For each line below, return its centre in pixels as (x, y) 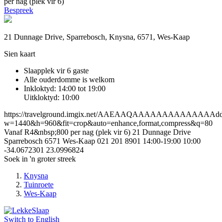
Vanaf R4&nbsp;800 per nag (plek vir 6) (68, 132)
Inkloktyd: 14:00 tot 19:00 (65, 88)
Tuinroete (39, 184)
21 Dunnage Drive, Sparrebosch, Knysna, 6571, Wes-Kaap (97, 37)
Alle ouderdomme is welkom (69, 79)
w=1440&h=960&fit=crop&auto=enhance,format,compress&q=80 (108, 123)
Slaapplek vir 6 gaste (56, 70)
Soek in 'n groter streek (40, 159)
